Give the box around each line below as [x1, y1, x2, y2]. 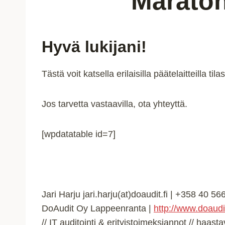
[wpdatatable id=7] [42, 129, 116, 139]
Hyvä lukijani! [42, 37, 147, 56]
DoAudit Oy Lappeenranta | [42, 203, 154, 213]
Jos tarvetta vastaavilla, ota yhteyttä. [42, 98, 187, 109]
